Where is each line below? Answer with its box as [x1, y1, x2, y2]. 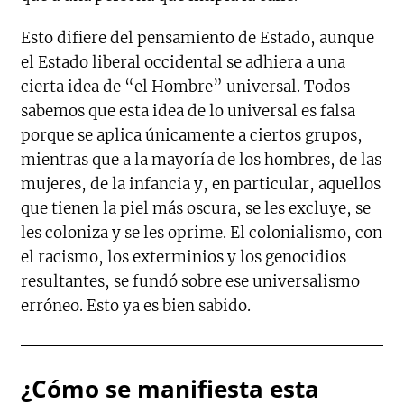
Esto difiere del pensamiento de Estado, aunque [21, 28, 375, 49]
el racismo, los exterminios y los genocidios [21, 247, 347, 268]
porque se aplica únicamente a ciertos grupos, [21, 125, 363, 146]
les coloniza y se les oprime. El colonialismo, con [21, 223, 383, 243]
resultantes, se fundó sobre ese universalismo [21, 271, 361, 292]
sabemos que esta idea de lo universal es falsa [21, 101, 356, 122]
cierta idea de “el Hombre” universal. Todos [21, 77, 351, 97]
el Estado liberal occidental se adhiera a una [21, 52, 346, 73]
